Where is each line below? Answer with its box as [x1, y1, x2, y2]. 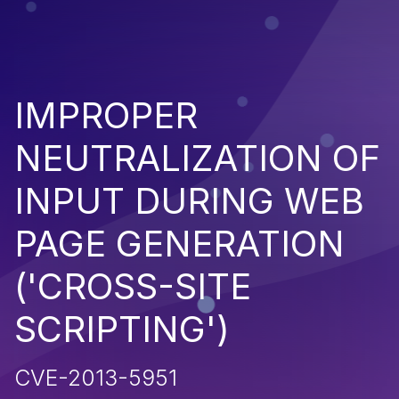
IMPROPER [14, 93, 198, 137]
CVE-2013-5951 [14, 363, 177, 391]
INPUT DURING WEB [14, 178, 364, 223]
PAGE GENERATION [14, 221, 345, 265]
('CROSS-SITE [14, 264, 251, 308]
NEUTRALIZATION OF [14, 135, 380, 180]
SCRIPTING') [14, 306, 230, 351]
